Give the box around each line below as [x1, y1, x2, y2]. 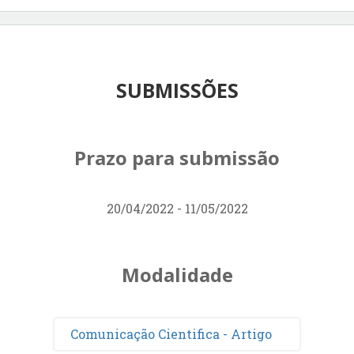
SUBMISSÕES [115, 76, 239, 104]
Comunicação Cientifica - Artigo [70, 325, 273, 342]
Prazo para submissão [74, 144, 280, 171]
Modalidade [121, 261, 233, 288]
